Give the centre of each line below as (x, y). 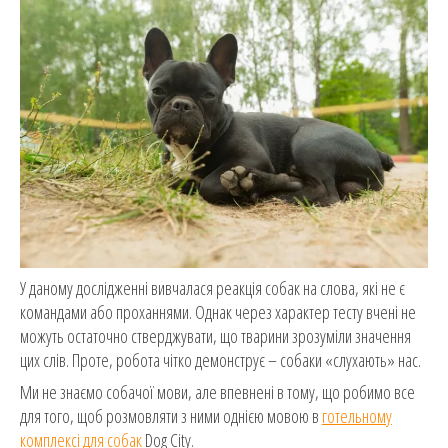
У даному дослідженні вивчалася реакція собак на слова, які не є (212, 287)
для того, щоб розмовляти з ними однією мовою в (171, 415)
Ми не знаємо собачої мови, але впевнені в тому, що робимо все (217, 391)
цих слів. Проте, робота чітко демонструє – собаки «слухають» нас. (220, 359)
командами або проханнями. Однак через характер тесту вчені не (218, 311)
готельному (357, 415)
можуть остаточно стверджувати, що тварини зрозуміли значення (215, 335)
